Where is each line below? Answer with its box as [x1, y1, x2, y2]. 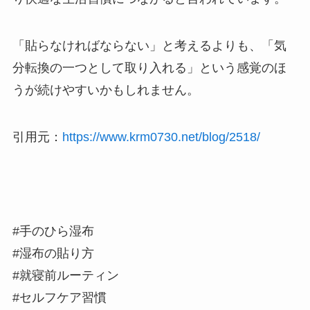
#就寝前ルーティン [12, 268, 119, 282]
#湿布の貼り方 [12, 246, 94, 260]
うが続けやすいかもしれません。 [12, 83, 199, 98]
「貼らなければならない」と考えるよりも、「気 [12, 39, 286, 53]
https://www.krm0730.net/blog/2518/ [62, 129, 260, 144]
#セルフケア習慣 [12, 290, 107, 304]
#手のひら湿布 [12, 224, 94, 238]
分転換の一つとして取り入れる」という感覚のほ [12, 61, 286, 75]
